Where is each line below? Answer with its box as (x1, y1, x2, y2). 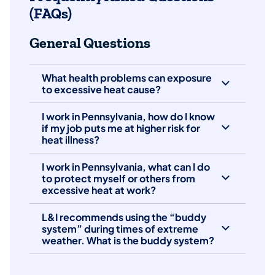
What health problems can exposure (42, 71, 212, 84)
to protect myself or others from (42, 171, 195, 185)
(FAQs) (29, 4, 72, 22)
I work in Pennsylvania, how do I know (42, 109, 215, 123)
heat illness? (42, 133, 99, 146)
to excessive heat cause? (42, 82, 161, 96)
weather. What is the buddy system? (42, 233, 214, 247)
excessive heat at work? (42, 183, 156, 196)
